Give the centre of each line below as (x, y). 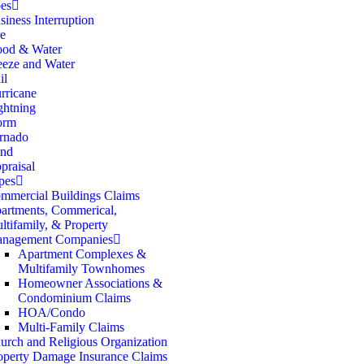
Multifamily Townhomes (81, 269)
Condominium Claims (74, 298)
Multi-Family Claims (71, 327)
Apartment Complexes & (82, 254)
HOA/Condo (52, 312)
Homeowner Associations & (90, 283)
